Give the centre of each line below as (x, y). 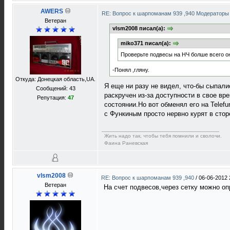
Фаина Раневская (126, 143)
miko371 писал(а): (147, 43)
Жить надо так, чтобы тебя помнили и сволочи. (163, 136)
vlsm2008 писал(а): (140, 28)
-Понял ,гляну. (131, 70)
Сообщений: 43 (55, 88)
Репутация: (52, 98)
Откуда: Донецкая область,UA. (55, 79)
